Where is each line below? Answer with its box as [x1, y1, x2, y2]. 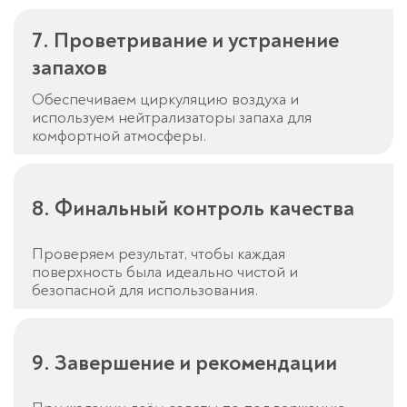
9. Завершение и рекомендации [32, 350, 337, 377]
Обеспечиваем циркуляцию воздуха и [32, 89, 299, 111]
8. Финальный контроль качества [32, 195, 354, 223]
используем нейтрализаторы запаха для [32, 107, 312, 129]
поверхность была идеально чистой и [32, 262, 298, 283]
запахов [32, 55, 107, 82]
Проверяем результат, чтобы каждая [32, 243, 285, 265]
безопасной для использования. [32, 280, 258, 302]
